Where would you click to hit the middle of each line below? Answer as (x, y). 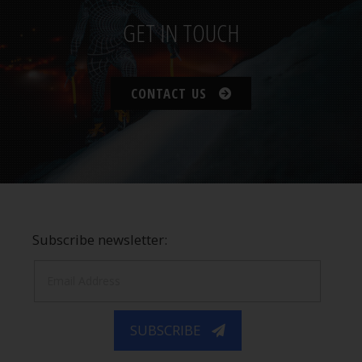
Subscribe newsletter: (100, 240)
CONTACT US (169, 94)
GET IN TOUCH (181, 33)
